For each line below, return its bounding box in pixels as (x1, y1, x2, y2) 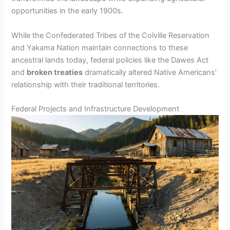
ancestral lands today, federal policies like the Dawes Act (11, 55, 209, 65)
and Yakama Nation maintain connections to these (11, 43, 188, 52)
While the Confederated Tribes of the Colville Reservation (11, 30, 210, 40)
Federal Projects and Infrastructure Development (11, 104, 180, 114)
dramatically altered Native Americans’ (83, 67, 217, 77)
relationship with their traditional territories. (11, 80, 160, 89)
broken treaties (27, 67, 83, 77)
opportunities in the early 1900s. (11, 6, 124, 16)
